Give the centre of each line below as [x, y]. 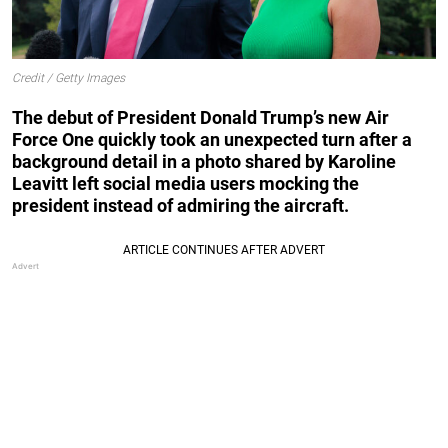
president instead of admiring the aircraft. [180, 205]
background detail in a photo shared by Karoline [204, 161]
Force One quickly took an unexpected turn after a [212, 139]
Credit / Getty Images [68, 78]
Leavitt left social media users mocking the [185, 183]
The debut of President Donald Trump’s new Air [200, 117]
